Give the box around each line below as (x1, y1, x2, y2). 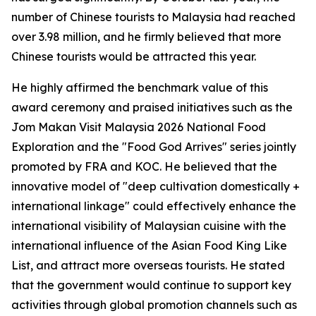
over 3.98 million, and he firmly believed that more (11, 30, 281, 44)
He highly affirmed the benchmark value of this (11, 80, 268, 95)
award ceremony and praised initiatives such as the (11, 100, 293, 115)
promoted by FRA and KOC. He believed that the (11, 159, 277, 174)
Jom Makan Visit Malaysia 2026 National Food (11, 120, 266, 135)
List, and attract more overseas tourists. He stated (11, 258, 285, 273)
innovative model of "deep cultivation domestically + (11, 179, 300, 194)
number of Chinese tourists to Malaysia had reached (11, 10, 296, 25)
